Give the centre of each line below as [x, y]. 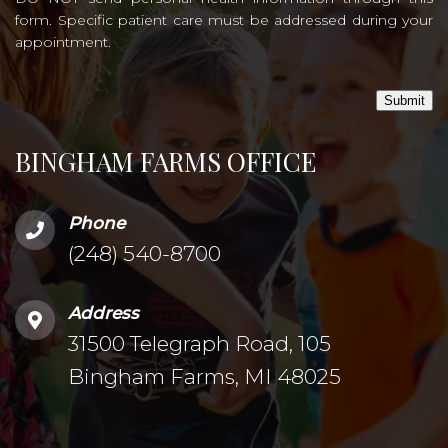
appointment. [63, 42]
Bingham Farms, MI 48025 [204, 376]
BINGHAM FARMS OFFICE [165, 161]
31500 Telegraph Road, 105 [199, 343]
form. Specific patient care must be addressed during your [224, 20]
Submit [404, 100]
